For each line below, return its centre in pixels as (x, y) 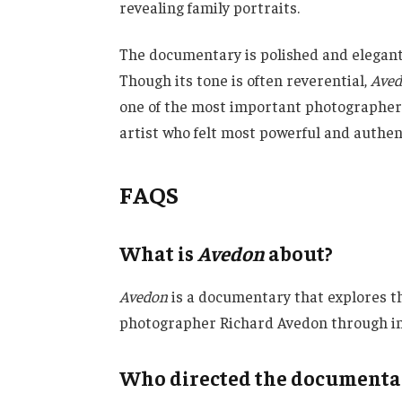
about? (298, 253)
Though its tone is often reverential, (245, 79)
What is (158, 253)
